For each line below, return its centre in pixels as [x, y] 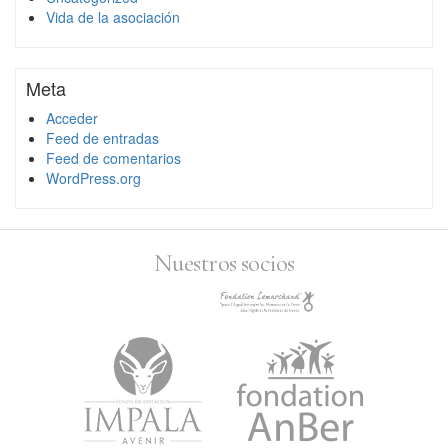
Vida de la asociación [113, 16]
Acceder [72, 117]
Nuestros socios [224, 262]
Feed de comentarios [113, 157]
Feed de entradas [102, 137]
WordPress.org [93, 177]
